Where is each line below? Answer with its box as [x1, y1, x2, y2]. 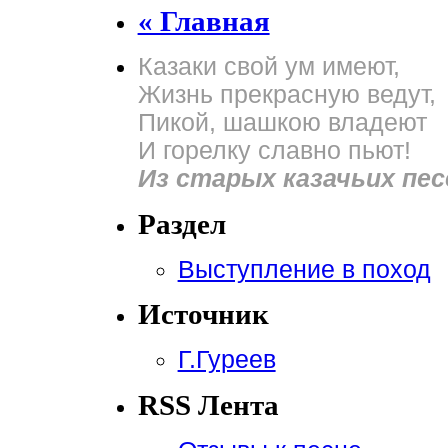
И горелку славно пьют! [137, 136, 411, 164]
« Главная [137, 4, 270, 37]
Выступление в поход [177, 255, 431, 283]
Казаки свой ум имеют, [137, 52, 400, 80]
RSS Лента [137, 389, 279, 422]
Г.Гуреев [177, 346, 276, 374]
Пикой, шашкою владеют [137, 108, 427, 136]
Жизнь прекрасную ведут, [137, 80, 436, 108]
